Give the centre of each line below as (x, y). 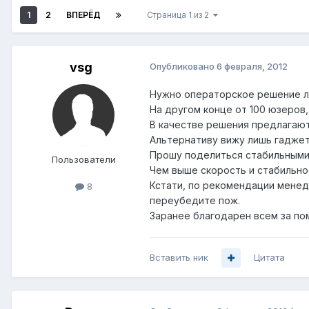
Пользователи (83, 160)
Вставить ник (179, 258)
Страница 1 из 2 (180, 15)
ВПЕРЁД (83, 15)
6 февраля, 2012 (252, 67)
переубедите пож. (195, 201)
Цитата (269, 258)
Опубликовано (183, 67)
